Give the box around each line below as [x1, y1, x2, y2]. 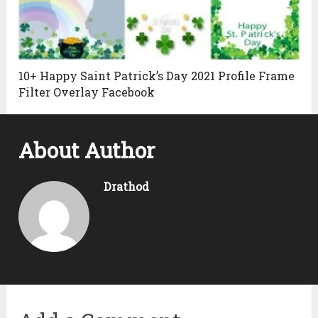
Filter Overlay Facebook [18, 84, 155, 100]
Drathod [104, 179, 150, 194]
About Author [18, 136, 155, 165]
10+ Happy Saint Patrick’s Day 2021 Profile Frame [18, 68, 295, 84]
